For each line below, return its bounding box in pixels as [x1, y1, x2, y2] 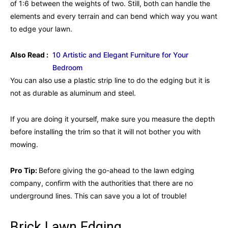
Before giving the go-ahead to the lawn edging [39, 165, 194, 175]
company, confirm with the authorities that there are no [10, 178, 193, 187]
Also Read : [10, 50, 48, 59]
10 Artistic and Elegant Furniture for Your [52, 50, 188, 59]
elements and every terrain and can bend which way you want [10, 11, 217, 20]
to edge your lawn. [10, 24, 72, 33]
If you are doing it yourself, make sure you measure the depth [10, 114, 215, 123]
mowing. [10, 139, 38, 149]
